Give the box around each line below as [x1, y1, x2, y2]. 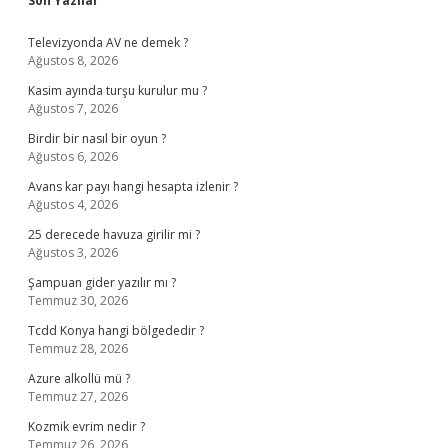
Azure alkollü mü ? [28, 370, 130, 387]
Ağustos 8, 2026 [28, 52, 118, 69]
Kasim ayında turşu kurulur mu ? [28, 82, 207, 99]
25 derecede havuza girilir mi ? [28, 226, 200, 243]
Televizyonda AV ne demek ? [28, 34, 188, 51]
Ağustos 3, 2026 [28, 244, 118, 261]
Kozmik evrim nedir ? [28, 418, 145, 435]
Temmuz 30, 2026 [28, 292, 128, 309]
